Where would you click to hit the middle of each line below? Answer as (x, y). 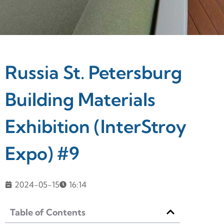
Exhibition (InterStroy (96, 126)
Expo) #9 (42, 153)
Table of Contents (48, 212)
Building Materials (80, 99)
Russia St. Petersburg (93, 72)
